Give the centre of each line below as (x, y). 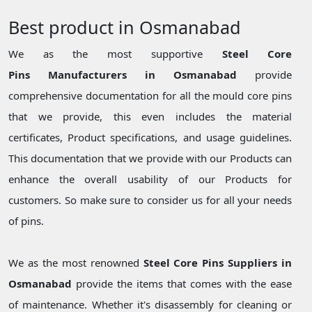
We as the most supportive (115, 54)
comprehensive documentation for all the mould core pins (150, 96)
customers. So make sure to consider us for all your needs (150, 200)
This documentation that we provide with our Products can (150, 158)
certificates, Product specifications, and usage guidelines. (150, 138)
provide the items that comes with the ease (182, 284)
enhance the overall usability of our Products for (150, 179)
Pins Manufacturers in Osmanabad (123, 75)
